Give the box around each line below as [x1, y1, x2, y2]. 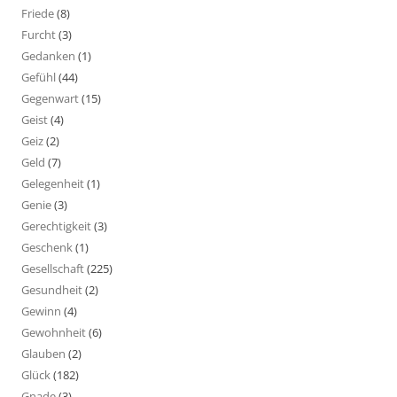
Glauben [21, 345, 66, 362]
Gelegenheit [21, 175, 84, 191]
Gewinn [21, 302, 61, 319]
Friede [21, 4, 54, 21]
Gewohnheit [21, 323, 86, 340]
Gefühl [21, 68, 56, 85]
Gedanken [21, 47, 75, 64]
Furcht [21, 26, 56, 43]
